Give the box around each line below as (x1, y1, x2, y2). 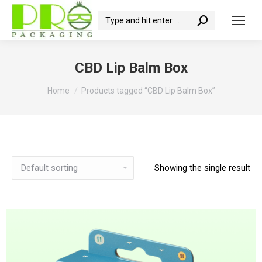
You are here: (47, 80, 99, 91)
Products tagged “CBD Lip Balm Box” (81, 86, 215, 95)
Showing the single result (154, 162, 250, 173)
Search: (98, 12, 127, 23)
